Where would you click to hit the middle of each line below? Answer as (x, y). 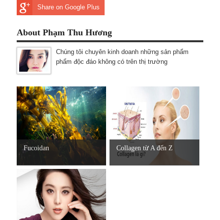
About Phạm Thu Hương (64, 32)
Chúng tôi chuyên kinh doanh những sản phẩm (122, 52)
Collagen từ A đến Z (145, 148)
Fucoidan (36, 148)
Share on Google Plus (69, 7)
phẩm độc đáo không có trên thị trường (112, 62)
